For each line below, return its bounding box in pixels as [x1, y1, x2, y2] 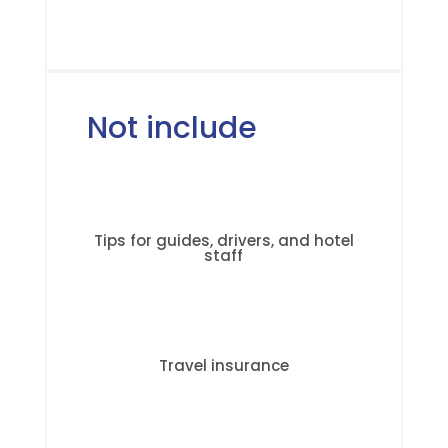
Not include [86, 107, 257, 149]
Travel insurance [158, 355, 289, 376]
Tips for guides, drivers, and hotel [93, 230, 354, 251]
